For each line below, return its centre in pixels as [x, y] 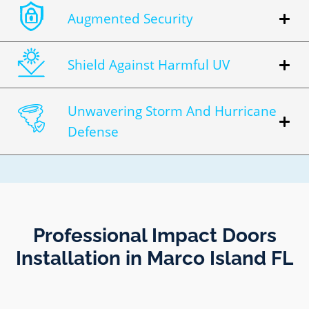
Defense [93, 132]
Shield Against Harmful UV [149, 65]
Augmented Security [130, 19]
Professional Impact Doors [154, 236]
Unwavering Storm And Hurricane [172, 111]
